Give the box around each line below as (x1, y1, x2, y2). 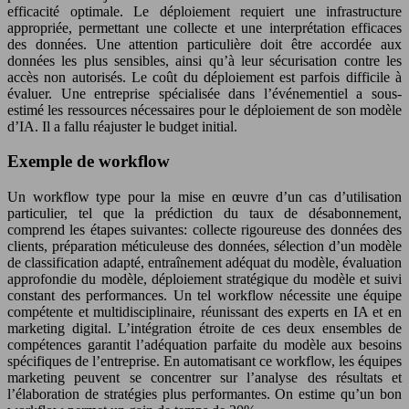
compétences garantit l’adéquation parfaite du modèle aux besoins (7, 337, 402, 353)
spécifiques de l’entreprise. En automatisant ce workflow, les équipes (7, 353, 402, 370)
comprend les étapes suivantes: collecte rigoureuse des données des (7, 222, 402, 238)
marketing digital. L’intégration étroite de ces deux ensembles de (7, 320, 402, 337)
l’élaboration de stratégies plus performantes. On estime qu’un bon (7, 386, 402, 403)
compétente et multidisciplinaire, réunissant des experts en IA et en (7, 304, 402, 320)
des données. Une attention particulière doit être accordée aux (7, 36, 402, 52)
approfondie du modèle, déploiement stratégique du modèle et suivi (7, 271, 402, 288)
